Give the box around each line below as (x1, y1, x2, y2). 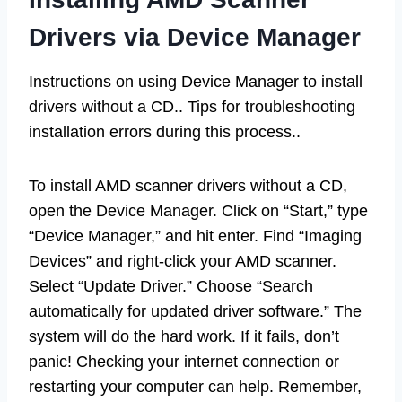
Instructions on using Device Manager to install (29, 72, 363, 91)
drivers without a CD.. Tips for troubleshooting (29, 97, 355, 116)
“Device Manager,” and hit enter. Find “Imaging (29, 226, 362, 245)
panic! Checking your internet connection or (29, 352, 339, 371)
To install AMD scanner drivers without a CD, (29, 176, 347, 195)
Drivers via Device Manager (29, 22, 361, 51)
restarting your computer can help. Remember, (29, 377, 362, 396)
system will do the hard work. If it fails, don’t (29, 327, 339, 345)
